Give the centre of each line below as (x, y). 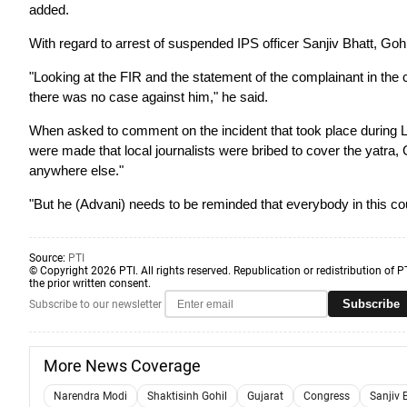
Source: (49, 258)
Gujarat (265, 396)
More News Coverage (122, 366)
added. (49, 10)
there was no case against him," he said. (149, 97)
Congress (327, 396)
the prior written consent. (90, 283)
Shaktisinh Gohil (187, 396)
